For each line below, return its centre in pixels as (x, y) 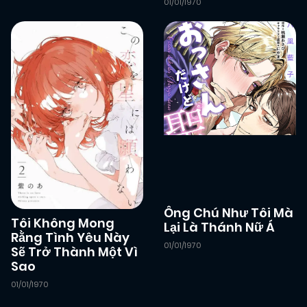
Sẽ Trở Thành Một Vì (74, 252)
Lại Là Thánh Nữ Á (219, 228)
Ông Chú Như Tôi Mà (229, 213)
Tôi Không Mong (63, 223)
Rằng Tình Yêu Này (70, 238)
